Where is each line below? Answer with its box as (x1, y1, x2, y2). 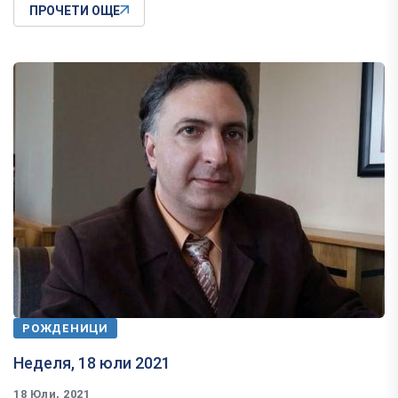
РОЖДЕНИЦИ (22, 321, 109, 335)
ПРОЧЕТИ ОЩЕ (29, 3, 120, 18)
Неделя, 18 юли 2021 (13, 353, 171, 372)
